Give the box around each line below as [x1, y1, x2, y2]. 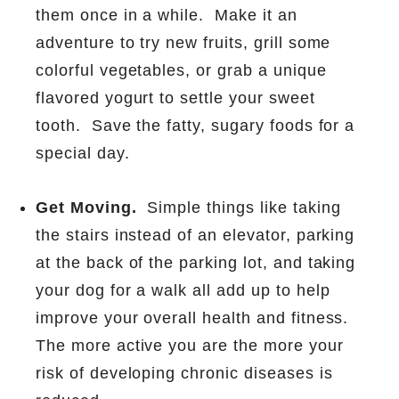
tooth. [36, 116, 81, 134]
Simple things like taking [147, 198, 341, 216]
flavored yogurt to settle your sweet [36, 88, 315, 107]
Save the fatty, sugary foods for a [91, 116, 355, 134]
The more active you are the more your [36, 336, 344, 354]
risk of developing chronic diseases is [36, 363, 333, 382]
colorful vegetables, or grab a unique [36, 61, 327, 79]
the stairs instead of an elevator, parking [36, 225, 355, 244]
